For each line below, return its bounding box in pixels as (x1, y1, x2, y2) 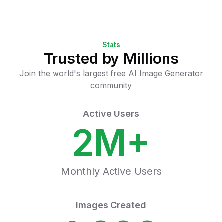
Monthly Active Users (60, 166, 162, 177)
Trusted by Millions (43, 50, 179, 67)
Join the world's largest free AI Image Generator (19, 68, 203, 78)
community (90, 80, 132, 90)
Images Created (76, 200, 146, 210)
